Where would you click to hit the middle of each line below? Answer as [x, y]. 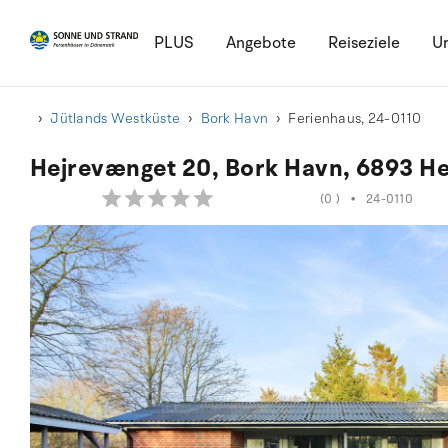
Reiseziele [363, 43]
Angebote [260, 43]
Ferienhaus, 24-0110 [355, 118]
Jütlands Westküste [115, 118]
